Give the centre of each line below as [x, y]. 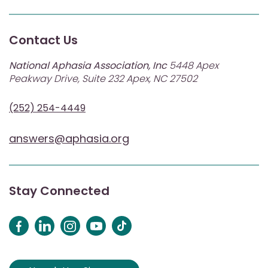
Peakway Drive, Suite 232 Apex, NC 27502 [103, 79]
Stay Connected [59, 191]
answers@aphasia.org [69, 139]
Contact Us [43, 40]
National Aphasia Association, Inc [88, 66]
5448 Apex [193, 66]
